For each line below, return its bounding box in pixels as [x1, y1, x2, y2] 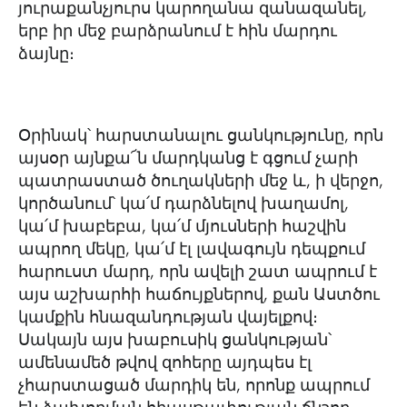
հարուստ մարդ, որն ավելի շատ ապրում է [18, 262, 377, 282]
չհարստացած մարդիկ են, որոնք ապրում [18, 375, 370, 395]
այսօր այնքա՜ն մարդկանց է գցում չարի [18, 148, 358, 168]
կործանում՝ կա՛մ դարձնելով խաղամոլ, [18, 194, 349, 213]
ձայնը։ [18, 44, 79, 64]
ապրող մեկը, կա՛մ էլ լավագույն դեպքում [18, 239, 365, 259]
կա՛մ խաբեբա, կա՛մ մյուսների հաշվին [18, 216, 346, 236]
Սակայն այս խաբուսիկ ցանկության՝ [18, 330, 332, 350]
